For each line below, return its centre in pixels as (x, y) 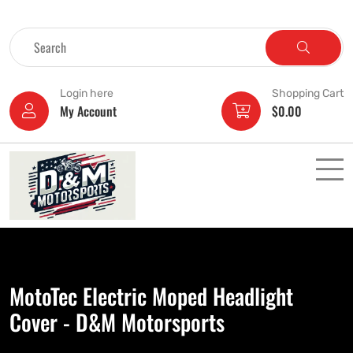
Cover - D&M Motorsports (117, 322)
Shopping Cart (308, 93)
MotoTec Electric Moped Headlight (151, 296)
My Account (88, 111)
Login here (87, 93)
